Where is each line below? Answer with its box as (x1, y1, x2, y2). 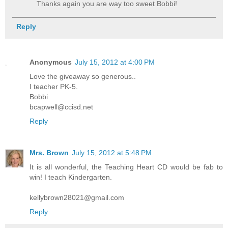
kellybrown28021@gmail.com (30, 193, 124, 202)
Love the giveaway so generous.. (30, 72, 136, 80)
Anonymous (30, 58, 72, 66)
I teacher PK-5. (30, 82, 78, 91)
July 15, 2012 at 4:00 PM (75, 58, 155, 66)
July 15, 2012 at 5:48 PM (72, 148, 152, 157)
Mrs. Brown (30, 148, 69, 157)
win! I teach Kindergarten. (30, 173, 112, 181)
